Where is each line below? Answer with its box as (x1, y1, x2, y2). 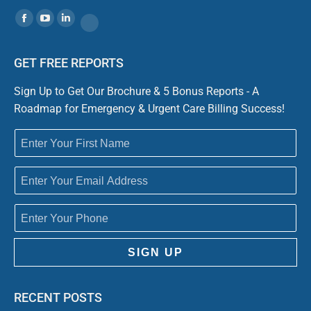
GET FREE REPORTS (14, 56, 124, 71)
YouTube (44, 19, 85, 33)
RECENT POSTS (14, 290, 102, 305)
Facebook (23, 19, 69, 33)
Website (88, 24, 126, 37)
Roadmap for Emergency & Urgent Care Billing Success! (14, 102, 285, 116)
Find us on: (14, 9, 65, 22)
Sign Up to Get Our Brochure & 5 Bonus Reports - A (14, 85, 259, 99)
